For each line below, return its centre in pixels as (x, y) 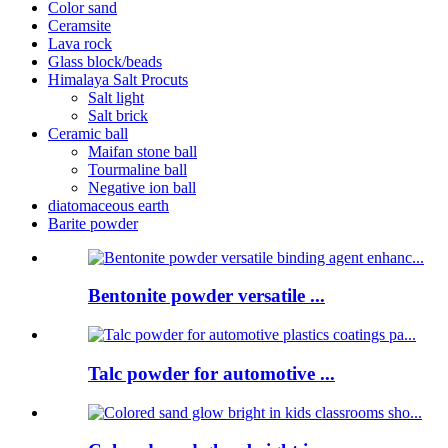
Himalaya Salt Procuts (118, 79)
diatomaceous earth (108, 205)
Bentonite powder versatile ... (206, 296)
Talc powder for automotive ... (211, 373)
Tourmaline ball (137, 169)
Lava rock (80, 43)
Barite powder (93, 223)
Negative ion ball (142, 187)
